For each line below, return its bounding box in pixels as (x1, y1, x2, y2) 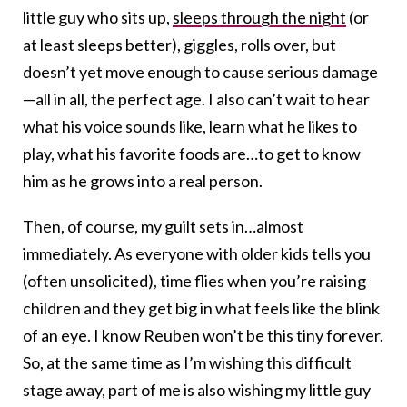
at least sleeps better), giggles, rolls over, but (23, 35, 336, 55)
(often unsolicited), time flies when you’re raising (23, 271, 366, 292)
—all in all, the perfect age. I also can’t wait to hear (23, 89, 370, 110)
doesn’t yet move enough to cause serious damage (23, 62, 378, 83)
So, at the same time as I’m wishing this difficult (23, 352, 352, 373)
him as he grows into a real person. (23, 171, 263, 192)
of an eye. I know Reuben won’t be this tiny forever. (23, 325, 383, 346)
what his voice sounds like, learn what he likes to (23, 116, 357, 137)
